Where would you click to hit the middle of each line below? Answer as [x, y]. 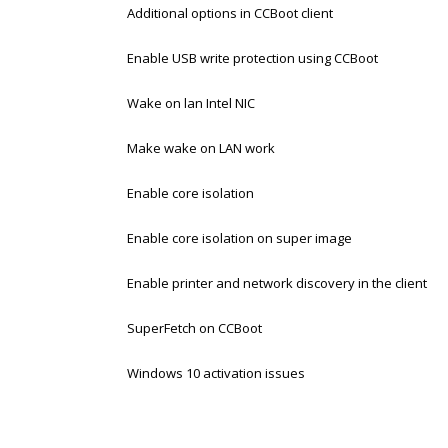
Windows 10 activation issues [216, 373]
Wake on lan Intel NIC [191, 103]
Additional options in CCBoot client [230, 13]
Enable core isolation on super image [239, 238]
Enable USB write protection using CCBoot [252, 58]
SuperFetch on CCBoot [194, 328]
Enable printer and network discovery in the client [277, 283]
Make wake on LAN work [201, 148]
